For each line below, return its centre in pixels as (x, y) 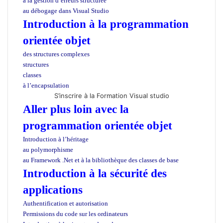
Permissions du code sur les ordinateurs (75, 214)
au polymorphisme (48, 149)
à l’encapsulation (46, 85)
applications (53, 190)
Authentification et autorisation (65, 203)
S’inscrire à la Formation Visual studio (111, 95)
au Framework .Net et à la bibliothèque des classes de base (101, 160)
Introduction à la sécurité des (95, 173)
